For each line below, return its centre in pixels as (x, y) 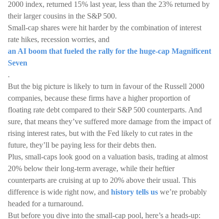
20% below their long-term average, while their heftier (91, 168)
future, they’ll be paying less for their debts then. (82, 145)
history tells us (134, 192)
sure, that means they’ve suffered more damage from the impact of (109, 121)
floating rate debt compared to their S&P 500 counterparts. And (105, 110)
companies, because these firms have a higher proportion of (99, 98)
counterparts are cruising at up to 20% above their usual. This (102, 180)
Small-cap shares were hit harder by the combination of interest (105, 28)
